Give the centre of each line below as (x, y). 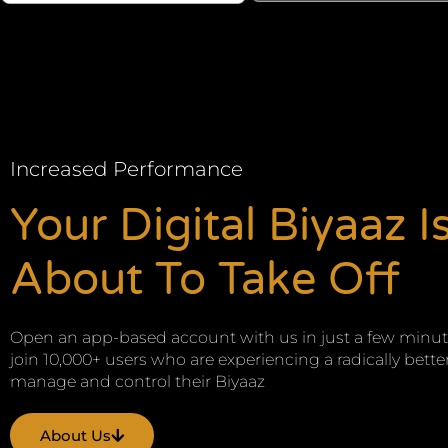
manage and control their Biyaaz (137, 382)
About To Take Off (205, 280)
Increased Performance (126, 169)
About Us (75, 436)
